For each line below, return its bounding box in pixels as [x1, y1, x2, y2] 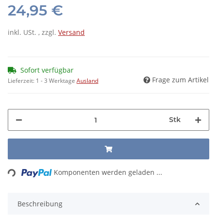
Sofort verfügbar [20, 65, 74, 75]
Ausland [77, 77, 98, 85]
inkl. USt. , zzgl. [8, 28, 58, 37]
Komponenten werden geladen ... [54, 168, 163, 177]
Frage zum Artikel [152, 75, 209, 85]
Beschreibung [17, 199, 62, 209]
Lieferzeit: [8, 77, 36, 85]
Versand [58, 28, 85, 37]
